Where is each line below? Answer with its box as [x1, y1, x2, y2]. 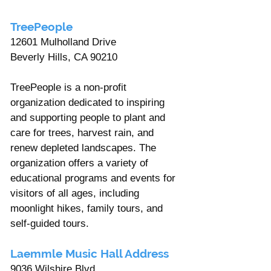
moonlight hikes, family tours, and [10, 202, 166, 214]
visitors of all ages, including [10, 187, 142, 199]
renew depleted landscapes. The [10, 142, 159, 154]
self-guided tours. [10, 217, 89, 229]
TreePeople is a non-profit [10, 81, 129, 93]
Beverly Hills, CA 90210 [10, 51, 120, 63]
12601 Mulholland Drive [10, 36, 119, 48]
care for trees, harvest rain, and [10, 126, 157, 139]
